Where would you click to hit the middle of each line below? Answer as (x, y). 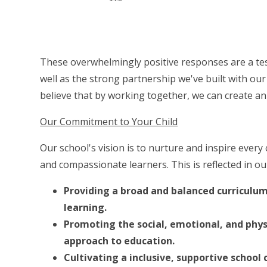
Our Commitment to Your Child (109, 122)
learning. (86, 208)
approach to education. (119, 241)
